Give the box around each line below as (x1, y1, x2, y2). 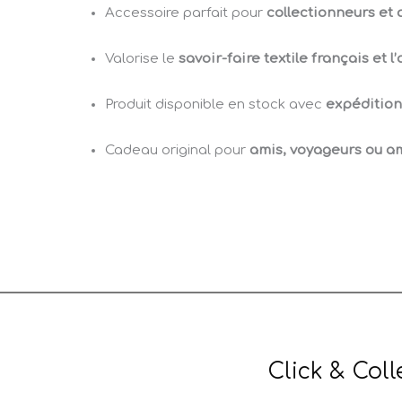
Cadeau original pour (105, 143, 249, 159)
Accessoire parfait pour (105, 5, 267, 22)
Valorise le (105, 51, 179, 67)
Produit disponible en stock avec (105, 97, 326, 113)
